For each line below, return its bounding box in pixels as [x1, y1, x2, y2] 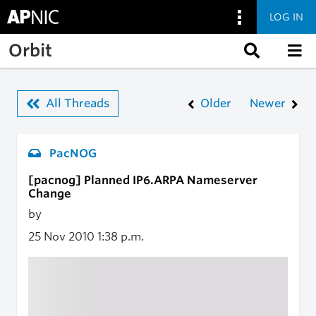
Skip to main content [10, 35, 121, 48]
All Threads [46, 97, 109, 110]
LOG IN [269, 11, 303, 23]
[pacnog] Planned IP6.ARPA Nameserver [28, 174, 257, 187]
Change [28, 187, 71, 200]
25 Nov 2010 [28, 230, 97, 243]
